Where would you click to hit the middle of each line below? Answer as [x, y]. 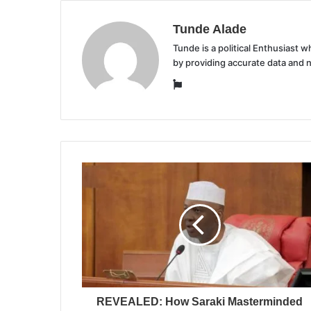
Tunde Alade [210, 29]
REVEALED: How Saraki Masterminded [200, 302]
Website [202, 84]
